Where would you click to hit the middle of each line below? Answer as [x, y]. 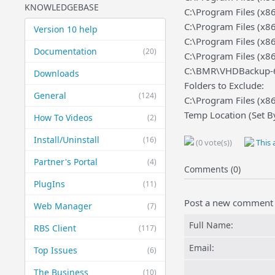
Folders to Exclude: [224, 85]
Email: [201, 248]
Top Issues [55, 250]
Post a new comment [228, 203]
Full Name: [211, 225]
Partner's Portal [65, 162]
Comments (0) [212, 169]
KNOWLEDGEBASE [61, 7]
